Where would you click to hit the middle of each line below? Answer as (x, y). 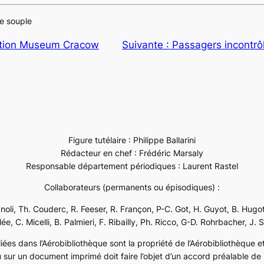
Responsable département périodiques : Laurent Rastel (132, 166)
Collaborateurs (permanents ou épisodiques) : (132, 187)
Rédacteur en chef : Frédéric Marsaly (132, 153)
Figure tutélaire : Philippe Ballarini (132, 140)
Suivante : (147, 44)
